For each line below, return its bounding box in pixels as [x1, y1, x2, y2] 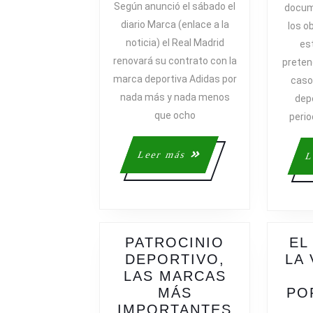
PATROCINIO [125, 235, 224, 251]
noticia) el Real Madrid [125, 37, 224, 49]
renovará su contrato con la [112, 55, 237, 67]
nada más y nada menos [119, 92, 230, 103]
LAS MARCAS [123, 268, 226, 284]
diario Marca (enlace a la [120, 19, 229, 31]
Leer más [136, 150, 188, 161]
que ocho [154, 110, 196, 122]
